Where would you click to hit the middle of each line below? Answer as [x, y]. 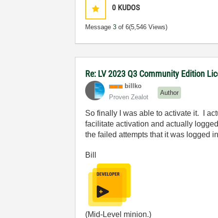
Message [99, 27]
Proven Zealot [129, 97]
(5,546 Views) [148, 27]
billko [133, 86]
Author [170, 92]
